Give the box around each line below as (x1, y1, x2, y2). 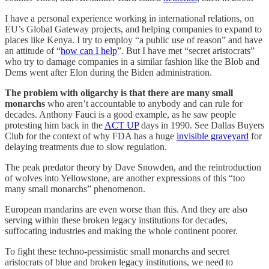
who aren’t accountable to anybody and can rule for (45, 98, 243, 109)
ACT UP (104, 119, 139, 130)
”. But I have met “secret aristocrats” (117, 45, 255, 56)
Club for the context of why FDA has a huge (5, 130, 177, 141)
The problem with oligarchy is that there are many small (5, 87, 233, 98)
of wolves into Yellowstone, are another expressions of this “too (5, 172, 245, 183)
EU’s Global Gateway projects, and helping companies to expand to (5, 23, 262, 34)
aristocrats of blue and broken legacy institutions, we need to (5, 256, 233, 267)
